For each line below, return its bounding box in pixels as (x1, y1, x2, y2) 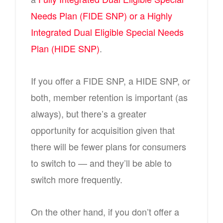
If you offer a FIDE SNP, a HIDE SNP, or (31, 74, 190, 87)
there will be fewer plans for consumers (31, 140, 186, 153)
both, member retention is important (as (31, 91, 188, 104)
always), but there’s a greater (31, 107, 146, 120)
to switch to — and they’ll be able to (31, 156, 172, 169)
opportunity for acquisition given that (31, 123, 175, 136)
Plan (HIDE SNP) (31, 42, 100, 55)
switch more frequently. (31, 173, 122, 186)
